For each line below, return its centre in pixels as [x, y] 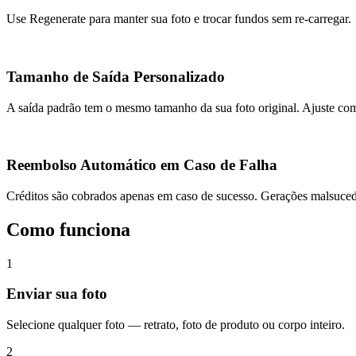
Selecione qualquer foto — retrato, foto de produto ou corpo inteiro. [176, 325]
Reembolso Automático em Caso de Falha [142, 165]
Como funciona [68, 229]
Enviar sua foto [57, 294]
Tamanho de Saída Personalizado [116, 76]
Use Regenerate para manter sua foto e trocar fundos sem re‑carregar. [179, 19]
